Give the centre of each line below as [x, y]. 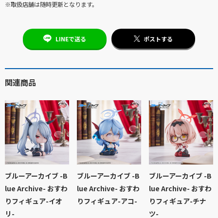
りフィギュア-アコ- [107, 201]
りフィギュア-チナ [177, 201]
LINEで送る [71, 39]
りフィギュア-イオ [34, 201]
